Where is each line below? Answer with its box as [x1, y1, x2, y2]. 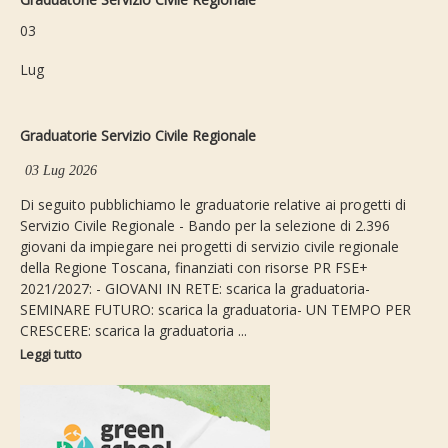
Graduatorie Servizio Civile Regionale [20, 126, 256, 146]
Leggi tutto [20, 345, 82, 364]
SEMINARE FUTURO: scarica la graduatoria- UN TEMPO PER [20, 300, 411, 320]
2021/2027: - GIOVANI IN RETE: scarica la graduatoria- [20, 279, 370, 299]
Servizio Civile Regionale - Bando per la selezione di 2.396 [20, 216, 390, 236]
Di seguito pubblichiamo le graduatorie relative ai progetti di [20, 195, 406, 215]
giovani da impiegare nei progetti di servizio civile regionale [20, 237, 399, 257]
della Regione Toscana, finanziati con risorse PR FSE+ [20, 258, 368, 278]
